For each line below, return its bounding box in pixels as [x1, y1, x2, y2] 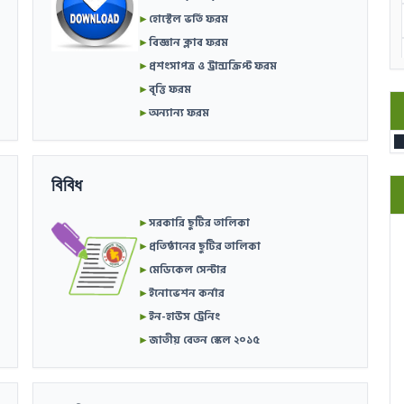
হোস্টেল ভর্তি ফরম [149, 11, 229, 28]
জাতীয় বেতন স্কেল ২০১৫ [149, 332, 261, 349]
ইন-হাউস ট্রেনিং [149, 308, 221, 326]
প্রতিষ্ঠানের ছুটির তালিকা [149, 238, 262, 255]
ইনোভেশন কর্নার [149, 285, 225, 302]
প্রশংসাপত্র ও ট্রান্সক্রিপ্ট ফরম [149, 58, 278, 75]
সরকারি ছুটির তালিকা [149, 215, 251, 232]
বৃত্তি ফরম [149, 81, 192, 98]
